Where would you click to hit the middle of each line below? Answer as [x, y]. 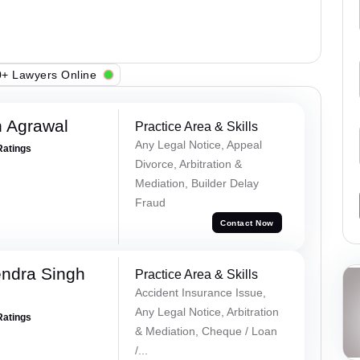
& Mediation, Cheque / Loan [206, 331]
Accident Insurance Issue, [200, 292]
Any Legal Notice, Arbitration [207, 311]
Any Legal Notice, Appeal [198, 145]
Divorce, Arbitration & [188, 164]
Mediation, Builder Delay [196, 184]
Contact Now [247, 223]
